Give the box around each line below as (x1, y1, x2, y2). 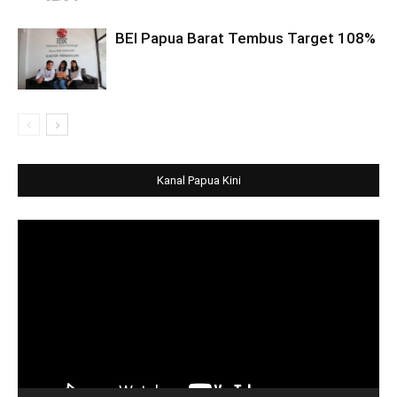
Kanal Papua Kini (156, 174, 241, 187)
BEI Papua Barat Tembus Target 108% (115, 29, 376, 47)
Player (17, 238, 53, 255)
